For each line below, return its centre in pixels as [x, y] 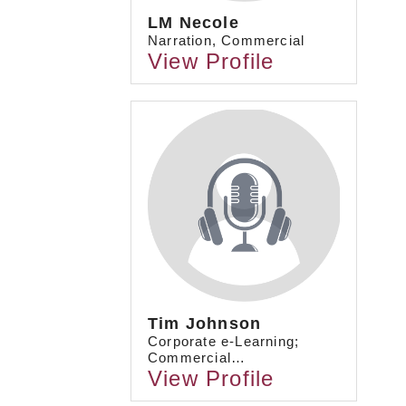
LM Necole [193, 23]
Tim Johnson [205, 323]
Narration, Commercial [227, 41]
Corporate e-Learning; [224, 341]
